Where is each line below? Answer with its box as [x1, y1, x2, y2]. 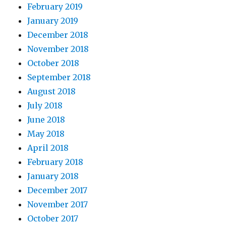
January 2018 [27, 171, 79, 182]
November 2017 [27, 199, 88, 210]
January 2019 [27, 16, 79, 26]
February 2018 [27, 157, 84, 167]
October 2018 [27, 58, 80, 69]
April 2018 [27, 143, 69, 153]
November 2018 [27, 44, 89, 54]
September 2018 [27, 72, 91, 83]
